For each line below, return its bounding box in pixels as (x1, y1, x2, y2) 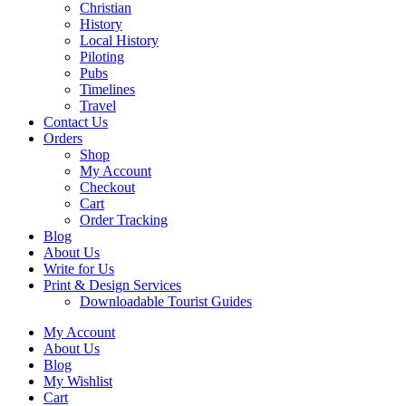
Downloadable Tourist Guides (80, 293, 252, 309)
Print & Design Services (43, 276, 181, 293)
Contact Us (43, 113, 108, 130)
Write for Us (43, 260, 114, 276)
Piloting (80, 48, 124, 64)
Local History (80, 32, 159, 48)
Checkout (80, 179, 135, 195)
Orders (43, 130, 82, 146)
